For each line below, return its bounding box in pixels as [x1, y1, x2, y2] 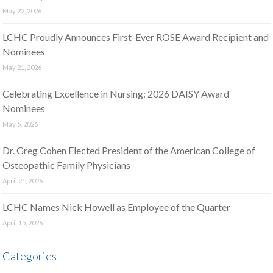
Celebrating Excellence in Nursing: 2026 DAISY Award [2, 88, 230, 99]
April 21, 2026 [2, 177, 43, 185]
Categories [2, 249, 57, 263]
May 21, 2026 [2, 63, 42, 71]
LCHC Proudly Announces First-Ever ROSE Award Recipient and [2, 31, 269, 43]
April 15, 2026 [2, 219, 43, 227]
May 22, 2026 [2, 7, 42, 15]
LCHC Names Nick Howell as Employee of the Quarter [2, 201, 231, 213]
